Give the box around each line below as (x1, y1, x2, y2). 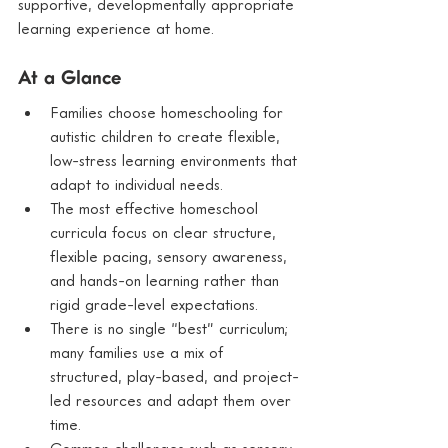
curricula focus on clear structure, (50, 221, 281, 242)
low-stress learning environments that (50, 149, 302, 170)
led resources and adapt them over (50, 389, 296, 410)
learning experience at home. (18, 17, 214, 38)
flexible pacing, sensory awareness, (50, 245, 292, 266)
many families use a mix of (50, 341, 228, 362)
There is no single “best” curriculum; (50, 317, 293, 338)
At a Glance (18, 69, 121, 88)
